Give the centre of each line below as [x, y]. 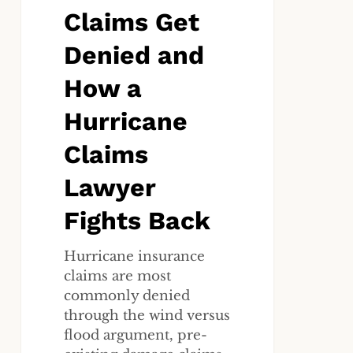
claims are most [118, 277]
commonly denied [127, 296]
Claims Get [132, 22]
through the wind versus [147, 316]
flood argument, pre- [136, 336]
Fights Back [137, 221]
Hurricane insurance [135, 257]
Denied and [134, 56]
